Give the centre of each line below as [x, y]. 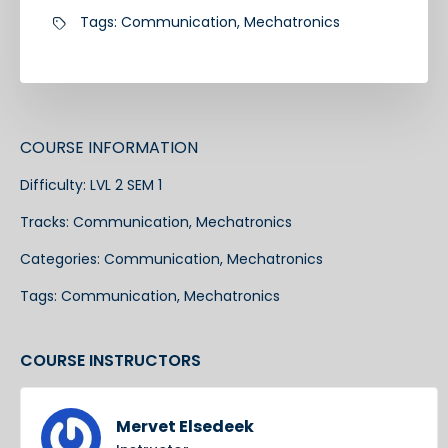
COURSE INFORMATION [109, 148]
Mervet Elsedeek [185, 427]
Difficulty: [55, 185]
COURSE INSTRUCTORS [110, 361]
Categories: [62, 259]
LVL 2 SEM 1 [126, 185]
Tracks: [46, 222]
